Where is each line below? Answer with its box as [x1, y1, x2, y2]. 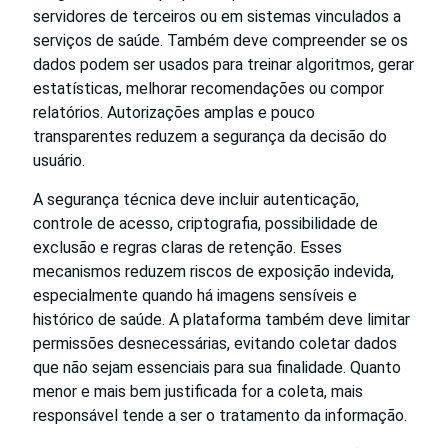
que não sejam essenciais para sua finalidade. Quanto [33, 358, 401, 378]
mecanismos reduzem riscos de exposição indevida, [33, 262, 394, 282]
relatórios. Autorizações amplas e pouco [33, 103, 315, 123]
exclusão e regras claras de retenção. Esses [33, 238, 342, 258]
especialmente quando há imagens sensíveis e [33, 286, 357, 306]
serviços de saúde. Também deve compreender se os [33, 31, 408, 51]
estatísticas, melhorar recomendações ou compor [33, 79, 384, 99]
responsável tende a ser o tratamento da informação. [33, 406, 407, 426]
